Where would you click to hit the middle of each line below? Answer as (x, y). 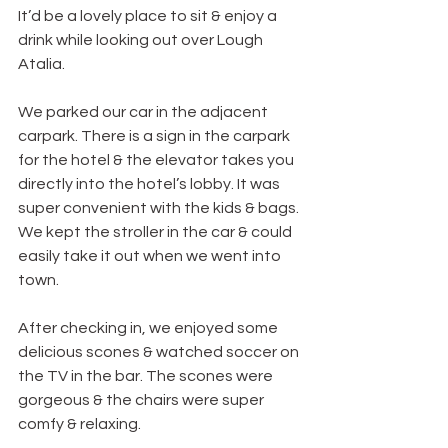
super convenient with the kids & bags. (160, 207)
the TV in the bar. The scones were (147, 375)
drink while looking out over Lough (142, 39)
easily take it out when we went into (151, 255)
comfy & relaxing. (79, 423)
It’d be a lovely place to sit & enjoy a (149, 15)
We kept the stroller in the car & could (156, 231)
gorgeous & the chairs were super (142, 399)
